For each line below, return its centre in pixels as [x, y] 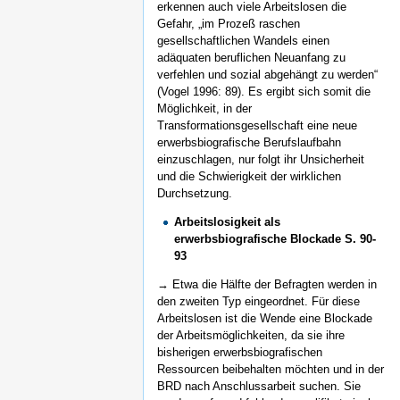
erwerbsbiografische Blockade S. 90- [275, 238]
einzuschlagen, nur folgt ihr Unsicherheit [261, 160]
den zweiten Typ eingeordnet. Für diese [258, 301]
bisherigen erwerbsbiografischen [240, 352]
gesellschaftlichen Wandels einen [243, 41]
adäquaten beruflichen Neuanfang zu [251, 58]
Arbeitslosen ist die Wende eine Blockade [265, 318]
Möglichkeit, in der [204, 109]
